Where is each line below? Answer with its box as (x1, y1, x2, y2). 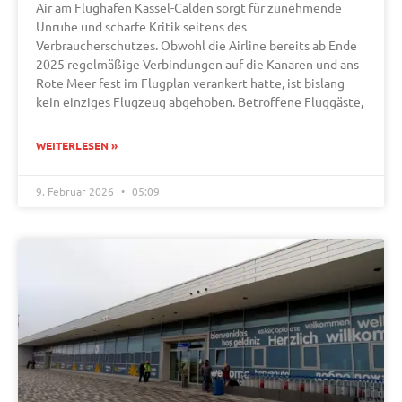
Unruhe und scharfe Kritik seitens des (36, 18, 247, 35)
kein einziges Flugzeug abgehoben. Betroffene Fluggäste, (36, 93, 363, 110)
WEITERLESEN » (36, 140, 118, 153)
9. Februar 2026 (36, 184, 117, 199)
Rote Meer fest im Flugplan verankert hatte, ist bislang (36, 74, 345, 92)
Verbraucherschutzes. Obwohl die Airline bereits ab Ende (36, 37, 357, 54)
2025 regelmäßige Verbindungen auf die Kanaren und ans (36, 56, 359, 73)
